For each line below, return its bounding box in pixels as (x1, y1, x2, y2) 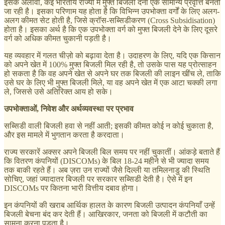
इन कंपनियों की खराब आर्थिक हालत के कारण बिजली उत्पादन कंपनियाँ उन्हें (4, 201, 215, 210)
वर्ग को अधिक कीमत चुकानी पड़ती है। (4, 34, 111, 43)
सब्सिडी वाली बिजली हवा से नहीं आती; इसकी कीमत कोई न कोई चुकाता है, (4, 122, 213, 131)
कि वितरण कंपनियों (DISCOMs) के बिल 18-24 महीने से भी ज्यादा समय (4, 157, 209, 166)
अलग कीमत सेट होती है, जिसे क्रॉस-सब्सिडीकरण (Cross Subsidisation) (4, 16, 215, 25)
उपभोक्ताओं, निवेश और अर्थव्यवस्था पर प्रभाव (4, 104, 134, 114)
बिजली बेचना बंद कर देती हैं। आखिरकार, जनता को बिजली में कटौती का (4, 210, 207, 219)
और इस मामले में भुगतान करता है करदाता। (4, 131, 125, 140)
